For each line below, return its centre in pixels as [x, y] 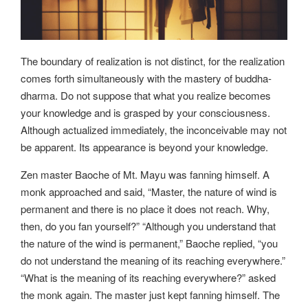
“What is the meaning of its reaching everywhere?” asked [148, 277]
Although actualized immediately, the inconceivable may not [154, 130]
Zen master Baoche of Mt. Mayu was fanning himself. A [145, 174]
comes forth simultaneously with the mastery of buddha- [146, 78]
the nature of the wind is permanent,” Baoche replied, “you [149, 243]
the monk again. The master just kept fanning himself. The [150, 294]
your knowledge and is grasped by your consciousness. [145, 113]
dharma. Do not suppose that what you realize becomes [146, 96]
